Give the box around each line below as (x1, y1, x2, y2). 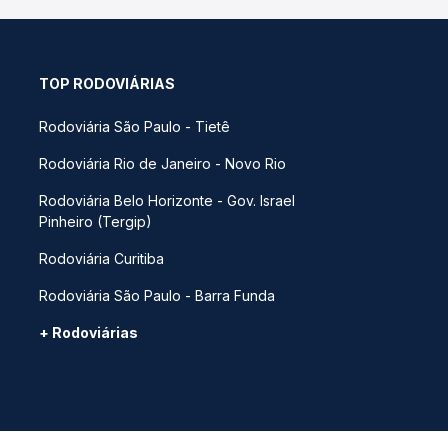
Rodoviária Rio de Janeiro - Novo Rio (39, 155, 286, 172)
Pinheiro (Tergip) (39, 213, 152, 230)
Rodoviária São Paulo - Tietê (39, 118, 230, 135)
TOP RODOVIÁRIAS (39, 75, 175, 92)
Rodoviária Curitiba (39, 250, 164, 267)
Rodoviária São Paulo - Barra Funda (39, 287, 275, 304)
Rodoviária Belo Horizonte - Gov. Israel (39, 192, 295, 209)
